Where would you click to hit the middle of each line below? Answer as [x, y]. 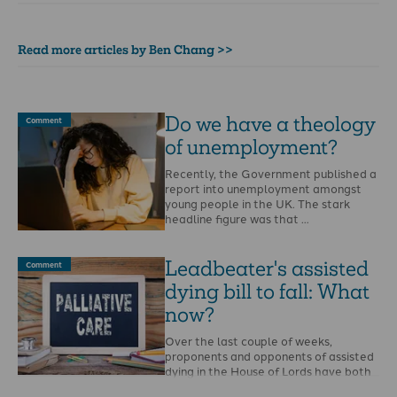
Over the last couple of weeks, [249, 341]
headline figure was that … [237, 218]
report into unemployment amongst [264, 188]
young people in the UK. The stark [258, 203]
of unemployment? [252, 147]
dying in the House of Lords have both [269, 371]
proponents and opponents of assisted [270, 356]
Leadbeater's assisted [267, 268]
